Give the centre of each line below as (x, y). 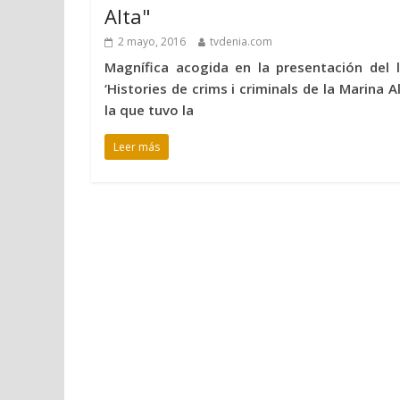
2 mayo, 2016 (152, 42)
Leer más (137, 147)
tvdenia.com (241, 42)
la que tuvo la (149, 110)
